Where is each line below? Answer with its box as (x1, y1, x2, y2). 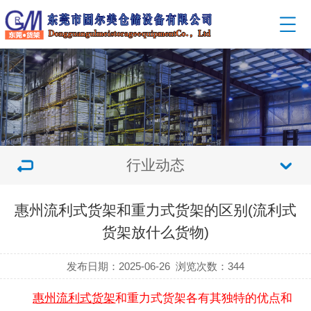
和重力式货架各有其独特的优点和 (115, 292, 293, 305)
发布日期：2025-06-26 (66, 260, 170, 272)
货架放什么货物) (102, 224, 209, 240)
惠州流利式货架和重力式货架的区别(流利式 (15, 202, 296, 218)
